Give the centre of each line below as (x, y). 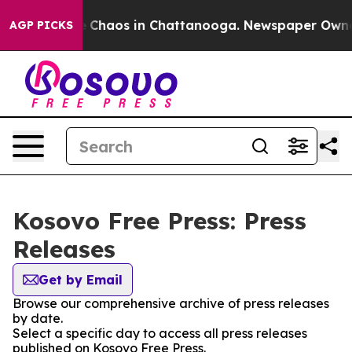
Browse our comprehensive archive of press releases (171, 303)
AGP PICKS (41, 25)
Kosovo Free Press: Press (159, 221)
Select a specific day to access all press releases (160, 333)
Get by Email (81, 280)
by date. (38, 318)
